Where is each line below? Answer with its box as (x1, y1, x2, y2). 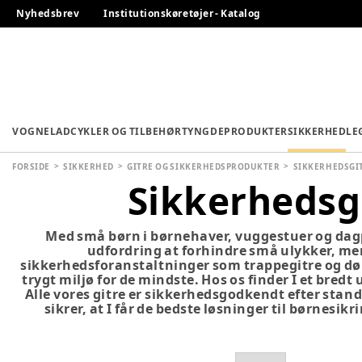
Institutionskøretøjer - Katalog (103, 6, 261, 20)
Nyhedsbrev (16, 6, 80, 20)
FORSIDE (12, 160, 50, 172)
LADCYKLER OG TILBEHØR (49, 124, 182, 139)
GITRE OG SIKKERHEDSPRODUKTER (127, 160, 280, 172)
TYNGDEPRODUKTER (181, 124, 288, 139)
